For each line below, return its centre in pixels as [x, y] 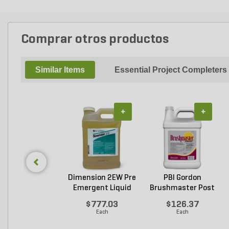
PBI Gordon [182, 178]
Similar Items [60, 70]
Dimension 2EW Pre [102, 178]
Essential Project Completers [171, 70]
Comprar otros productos [95, 40]
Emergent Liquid [102, 188]
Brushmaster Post [182, 188]
